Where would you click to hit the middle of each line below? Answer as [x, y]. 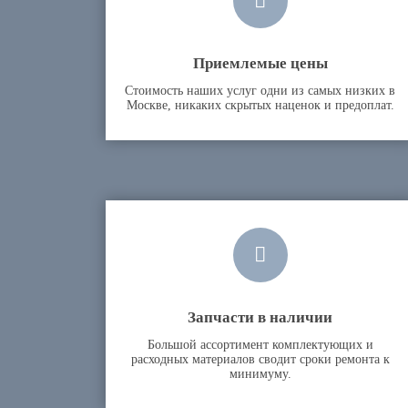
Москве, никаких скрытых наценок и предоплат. [260, 105]
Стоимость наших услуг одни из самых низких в [260, 91]
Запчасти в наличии [260, 316]
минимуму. [260, 374]
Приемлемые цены [260, 62]
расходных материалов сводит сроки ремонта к [260, 359]
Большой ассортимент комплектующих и [260, 345]
